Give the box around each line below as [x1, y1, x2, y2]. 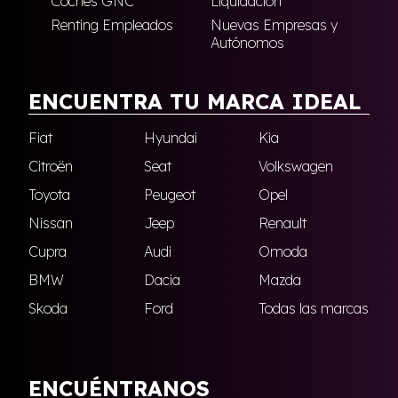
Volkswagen [259, 157, 334, 176]
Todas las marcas [259, 299, 370, 318]
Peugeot [143, 186, 195, 204]
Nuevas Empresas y [210, 16, 338, 35]
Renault [259, 214, 307, 233]
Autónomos [210, 34, 284, 52]
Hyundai [143, 129, 197, 147]
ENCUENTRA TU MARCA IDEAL [28, 88, 361, 115]
